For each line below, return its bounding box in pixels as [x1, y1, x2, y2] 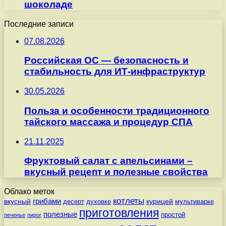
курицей [146, 197, 173, 206]
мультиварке [175, 198, 214, 206]
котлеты [113, 196, 144, 206]
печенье [4, 212, 25, 218]
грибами [33, 197, 61, 206]
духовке [86, 198, 111, 206]
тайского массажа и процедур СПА [24, 116, 193, 127]
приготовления [79, 206, 159, 220]
